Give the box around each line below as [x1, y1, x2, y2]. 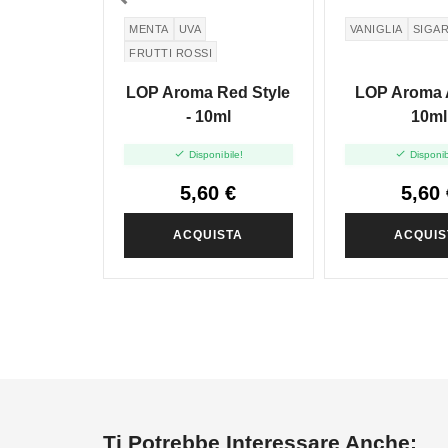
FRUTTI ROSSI [129, 46, 212, 59]
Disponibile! [188, 148, 244, 160]
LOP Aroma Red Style [126, 84, 291, 102]
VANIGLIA [349, 22, 403, 35]
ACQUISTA [173, 227, 244, 242]
